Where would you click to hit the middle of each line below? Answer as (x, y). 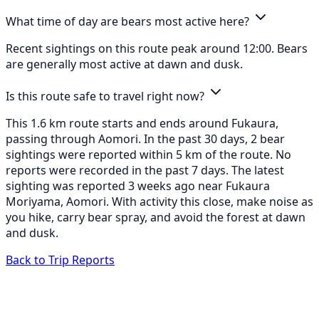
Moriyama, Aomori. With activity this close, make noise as (159, 201)
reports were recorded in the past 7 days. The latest (145, 170)
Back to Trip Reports (60, 260)
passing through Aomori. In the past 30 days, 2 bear (145, 138)
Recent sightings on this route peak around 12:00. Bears (157, 48)
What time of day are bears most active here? (129, 21)
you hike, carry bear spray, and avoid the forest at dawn (156, 217)
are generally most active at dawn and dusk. (124, 64)
